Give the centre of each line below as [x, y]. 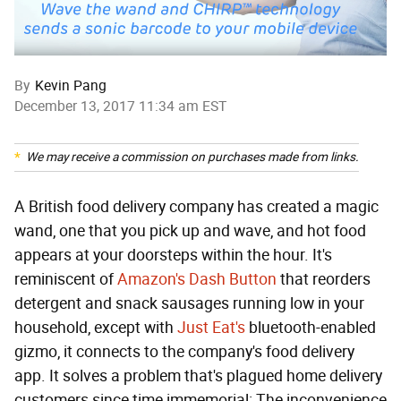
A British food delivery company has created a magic [196, 207]
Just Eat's [211, 328]
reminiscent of [66, 280]
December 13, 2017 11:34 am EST [120, 107]
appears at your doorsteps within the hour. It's [173, 256]
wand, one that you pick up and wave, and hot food [190, 231]
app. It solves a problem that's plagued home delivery [198, 376]
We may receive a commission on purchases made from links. [192, 158]
